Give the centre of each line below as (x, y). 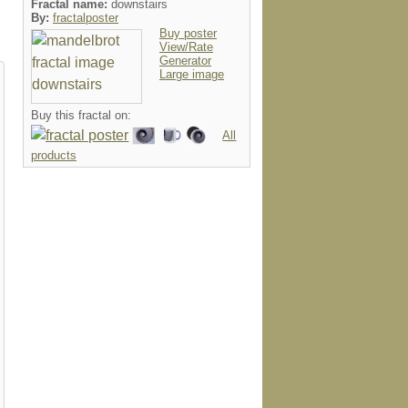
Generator (185, 61)
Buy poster (188, 33)
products (54, 155)
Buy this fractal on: (81, 115)
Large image (192, 74)
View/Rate (186, 47)
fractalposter (86, 18)
